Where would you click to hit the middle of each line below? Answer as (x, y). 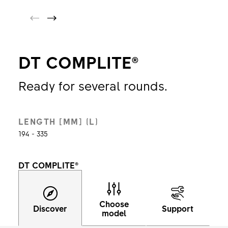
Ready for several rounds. (93, 85)
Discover (50, 208)
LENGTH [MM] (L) (58, 121)
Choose (114, 204)
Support (178, 208)
